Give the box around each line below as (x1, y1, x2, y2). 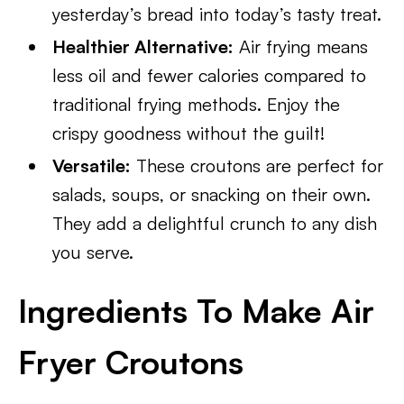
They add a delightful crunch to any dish (52, 212, 378, 234)
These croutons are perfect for (131, 154, 384, 177)
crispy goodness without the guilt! (52, 122, 326, 144)
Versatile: (52, 154, 132, 177)
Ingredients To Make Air (18, 290, 374, 331)
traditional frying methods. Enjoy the (52, 93, 341, 115)
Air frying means (234, 35, 369, 58)
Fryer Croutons (18, 342, 243, 382)
